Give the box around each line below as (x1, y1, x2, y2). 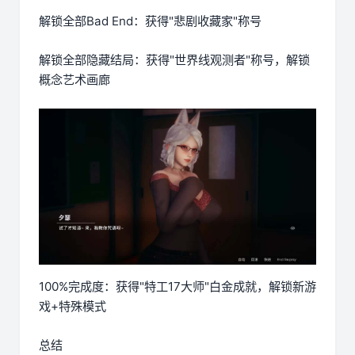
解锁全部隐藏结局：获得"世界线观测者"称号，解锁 (39, 52, 310, 68)
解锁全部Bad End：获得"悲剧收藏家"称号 (39, 13, 261, 29)
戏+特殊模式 (39, 299, 106, 315)
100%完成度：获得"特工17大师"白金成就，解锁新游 (39, 279, 316, 295)
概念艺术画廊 (39, 72, 110, 88)
